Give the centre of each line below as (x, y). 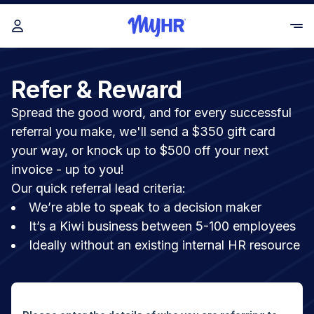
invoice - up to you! (68, 169)
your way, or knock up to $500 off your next (140, 150)
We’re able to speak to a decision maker (145, 207)
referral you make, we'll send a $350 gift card (143, 131)
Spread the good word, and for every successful (151, 112)
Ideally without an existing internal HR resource (164, 245)
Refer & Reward (97, 89)
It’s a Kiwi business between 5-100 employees (162, 226)
